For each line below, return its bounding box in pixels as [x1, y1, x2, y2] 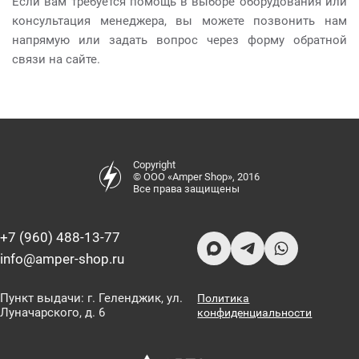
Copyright [133, 159, 175, 171]
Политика [197, 292, 250, 305]
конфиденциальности [197, 306, 313, 319]
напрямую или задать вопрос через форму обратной [12, 33, 347, 47]
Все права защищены [133, 183, 240, 195]
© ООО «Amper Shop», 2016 [133, 171, 260, 183]
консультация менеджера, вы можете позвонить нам [12, 14, 347, 28]
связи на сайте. [12, 52, 100, 67]
